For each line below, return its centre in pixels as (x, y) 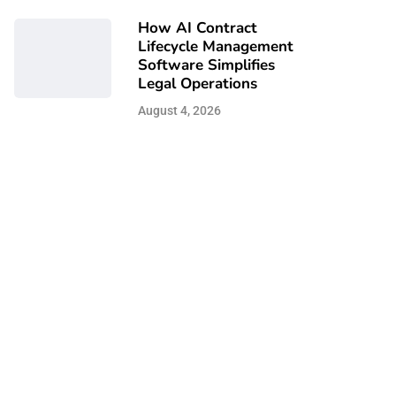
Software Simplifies (206, 65)
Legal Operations (198, 84)
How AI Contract (198, 28)
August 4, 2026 (179, 110)
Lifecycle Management (216, 46)
